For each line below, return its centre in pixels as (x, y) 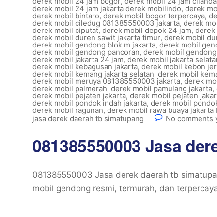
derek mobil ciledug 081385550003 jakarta (106, 23)
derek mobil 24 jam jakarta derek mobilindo (107, 8)
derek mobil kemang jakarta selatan (93, 74)
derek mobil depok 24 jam (147, 30)
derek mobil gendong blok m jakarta (94, 45)
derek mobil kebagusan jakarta (85, 67)
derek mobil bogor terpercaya (154, 16)
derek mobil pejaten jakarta (79, 96)
